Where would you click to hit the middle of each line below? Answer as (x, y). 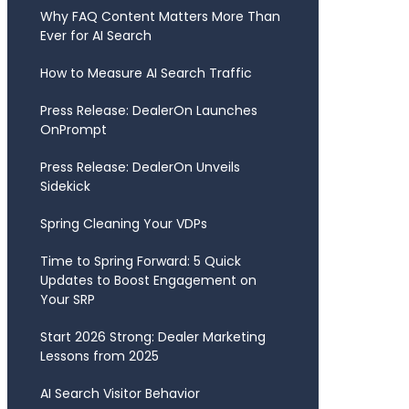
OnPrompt (73, 130)
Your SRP (67, 299)
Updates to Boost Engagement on (148, 280)
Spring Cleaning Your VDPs (123, 224)
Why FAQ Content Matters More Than (160, 16)
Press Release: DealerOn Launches (148, 110)
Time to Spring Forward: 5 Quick (140, 261)
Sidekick (65, 186)
